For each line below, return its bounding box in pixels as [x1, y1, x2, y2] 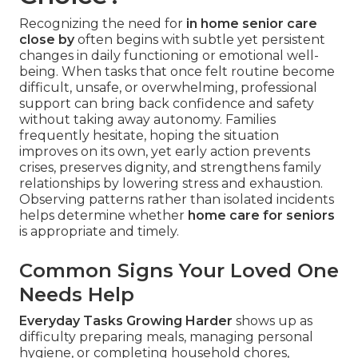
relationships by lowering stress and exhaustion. [19, 175, 323, 191]
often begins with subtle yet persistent [74, 31, 325, 47]
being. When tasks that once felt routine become [19, 63, 335, 79]
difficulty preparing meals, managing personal [19, 328, 313, 344]
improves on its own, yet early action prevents [19, 143, 310, 159]
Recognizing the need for [19, 15, 186, 31]
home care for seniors [188, 207, 335, 223]
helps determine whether [19, 207, 188, 223]
